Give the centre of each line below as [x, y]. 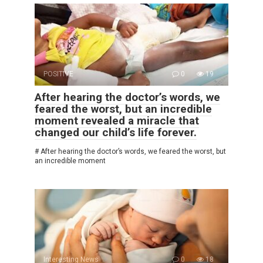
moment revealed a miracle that [117, 120]
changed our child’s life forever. [116, 132]
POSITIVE [58, 74]
